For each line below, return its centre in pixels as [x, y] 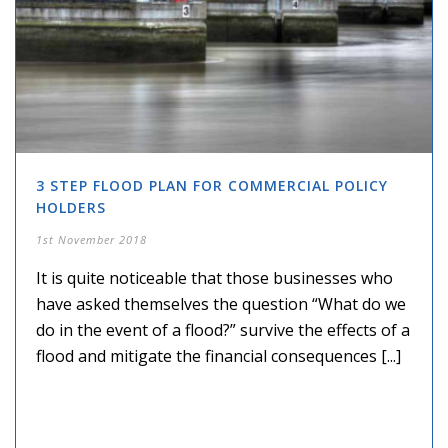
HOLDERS [71, 208]
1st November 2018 [91, 240]
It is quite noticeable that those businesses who [214, 278]
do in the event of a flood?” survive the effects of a [223, 330]
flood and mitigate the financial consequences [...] [218, 356]
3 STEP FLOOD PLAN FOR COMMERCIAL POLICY [212, 186]
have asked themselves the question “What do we [221, 304]
